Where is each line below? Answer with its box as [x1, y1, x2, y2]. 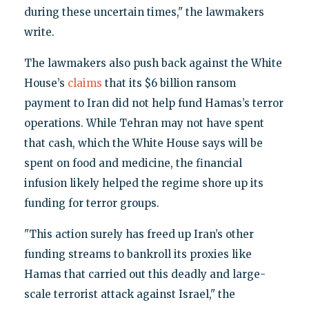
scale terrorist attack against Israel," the [23, 288, 235, 301]
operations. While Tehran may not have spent [23, 117, 264, 130]
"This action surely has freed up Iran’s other [23, 228, 254, 241]
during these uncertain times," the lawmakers [23, 6, 264, 19]
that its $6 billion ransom [101, 77, 236, 90]
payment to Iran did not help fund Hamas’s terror [23, 97, 283, 110]
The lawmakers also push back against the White [23, 57, 282, 70]
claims [67, 77, 102, 90]
